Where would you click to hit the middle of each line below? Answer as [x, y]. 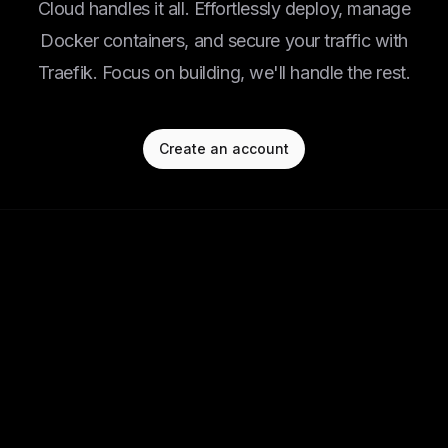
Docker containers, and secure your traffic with [224, 40]
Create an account [224, 148]
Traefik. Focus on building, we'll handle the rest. [224, 72]
